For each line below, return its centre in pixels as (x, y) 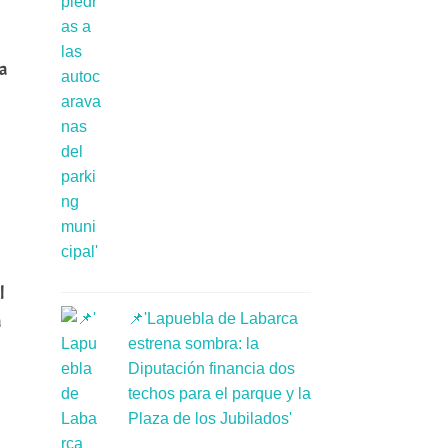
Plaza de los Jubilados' (209, 419)
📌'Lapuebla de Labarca (212, 319)
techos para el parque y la (219, 394)
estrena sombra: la (193, 344)
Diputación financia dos (211, 369)
